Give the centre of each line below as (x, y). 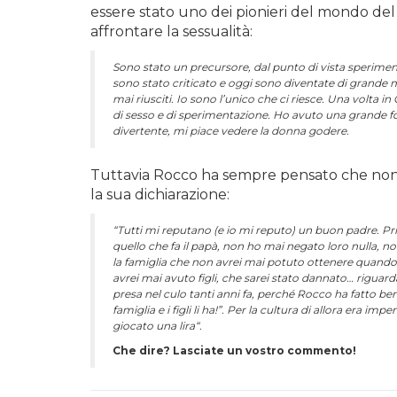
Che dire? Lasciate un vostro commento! (234, 350)
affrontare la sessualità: (171, 31)
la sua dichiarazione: (160, 195)
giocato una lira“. (157, 326)
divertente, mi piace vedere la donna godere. (231, 131)
